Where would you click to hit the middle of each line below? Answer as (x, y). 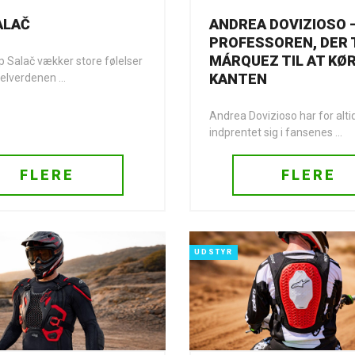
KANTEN (238, 79)
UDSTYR (214, 252)
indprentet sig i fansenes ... (276, 132)
